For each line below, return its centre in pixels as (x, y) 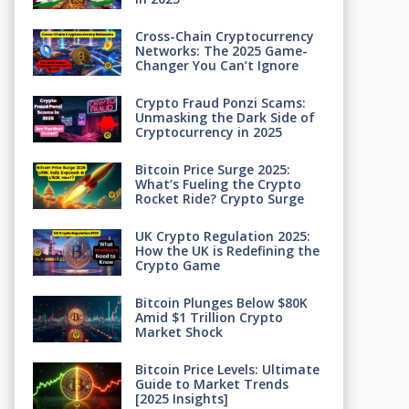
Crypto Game (177, 265)
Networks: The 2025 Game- (221, 50)
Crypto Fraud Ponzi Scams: (220, 102)
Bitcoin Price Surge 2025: (212, 169)
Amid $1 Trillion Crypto (209, 317)
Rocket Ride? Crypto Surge (219, 198)
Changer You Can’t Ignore (216, 65)
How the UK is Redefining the (227, 250)
